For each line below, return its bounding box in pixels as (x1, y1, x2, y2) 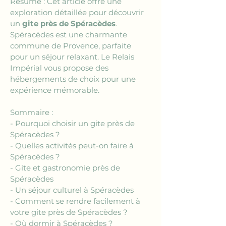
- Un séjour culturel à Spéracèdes (10, 185, 134, 195)
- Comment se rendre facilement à (10, 196, 142, 206)
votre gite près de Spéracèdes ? (10, 207, 128, 217)
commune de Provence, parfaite (10, 41, 133, 50)
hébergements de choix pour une (10, 74, 138, 84)
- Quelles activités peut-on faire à (10, 141, 136, 150)
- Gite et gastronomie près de (10, 163, 122, 173)
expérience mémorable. (10, 85, 101, 95)
